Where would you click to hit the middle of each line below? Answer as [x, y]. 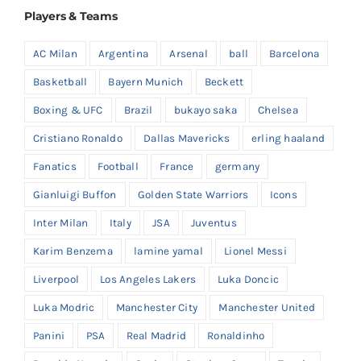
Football [118, 167]
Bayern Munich [146, 82]
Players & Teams [71, 17]
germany [237, 167]
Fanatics [55, 167]
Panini [49, 336]
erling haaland [288, 139]
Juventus [214, 223]
